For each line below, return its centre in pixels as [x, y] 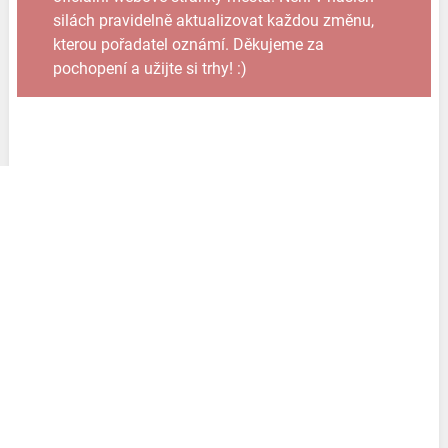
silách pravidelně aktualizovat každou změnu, [213, 20]
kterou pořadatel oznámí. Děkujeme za [188, 44]
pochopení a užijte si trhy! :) [149, 68]
